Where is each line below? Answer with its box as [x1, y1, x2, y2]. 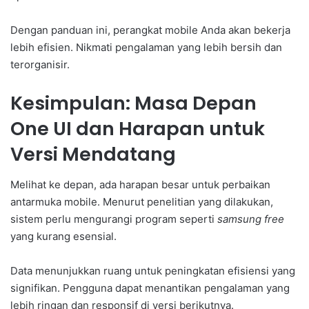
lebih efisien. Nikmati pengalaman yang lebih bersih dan [10, 40, 282, 54]
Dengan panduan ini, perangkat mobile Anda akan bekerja [10, 23, 290, 37]
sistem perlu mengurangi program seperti [10, 212, 217, 226]
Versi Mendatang [10, 141, 176, 167]
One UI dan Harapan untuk [10, 115, 265, 141]
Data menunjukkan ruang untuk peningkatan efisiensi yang [10, 264, 295, 278]
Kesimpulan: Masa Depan [10, 90, 257, 116]
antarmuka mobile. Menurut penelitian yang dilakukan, [10, 195, 273, 209]
